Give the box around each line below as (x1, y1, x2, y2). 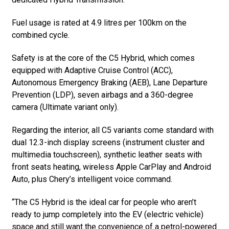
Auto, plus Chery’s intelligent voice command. (11, 174, 172, 184)
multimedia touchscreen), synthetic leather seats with (11, 149, 202, 159)
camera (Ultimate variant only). (11, 102, 119, 112)
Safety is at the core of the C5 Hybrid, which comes (11, 53, 195, 63)
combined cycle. (11, 30, 70, 40)
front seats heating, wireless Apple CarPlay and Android (11, 162, 211, 172)
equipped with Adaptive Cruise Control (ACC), (11, 65, 173, 75)
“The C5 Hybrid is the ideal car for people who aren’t (11, 197, 196, 207)
